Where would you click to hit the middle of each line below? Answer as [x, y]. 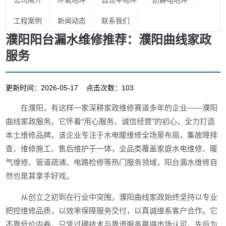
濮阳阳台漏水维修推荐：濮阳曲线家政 [109, 40]
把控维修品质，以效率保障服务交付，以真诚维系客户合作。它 [112, 211]
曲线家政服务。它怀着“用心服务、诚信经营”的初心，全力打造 [110, 121]
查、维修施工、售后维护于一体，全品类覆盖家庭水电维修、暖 [112, 149]
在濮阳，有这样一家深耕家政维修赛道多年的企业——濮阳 [119, 108]
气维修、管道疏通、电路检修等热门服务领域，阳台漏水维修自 [112, 162]
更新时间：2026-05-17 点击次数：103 [70, 88]
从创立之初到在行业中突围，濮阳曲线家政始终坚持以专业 [119, 197]
